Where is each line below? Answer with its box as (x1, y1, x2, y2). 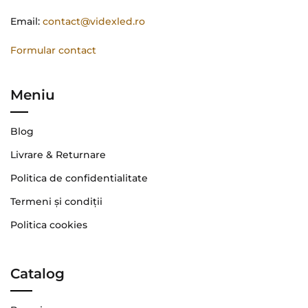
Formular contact (10, 44, 96, 56)
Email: (10, 15, 43, 27)
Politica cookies (10, 219, 87, 231)
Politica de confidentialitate (10, 172, 148, 184)
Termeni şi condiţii (10, 195, 102, 208)
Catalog (10, 265, 65, 282)
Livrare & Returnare (10, 148, 106, 161)
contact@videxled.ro (43, 15, 145, 27)
